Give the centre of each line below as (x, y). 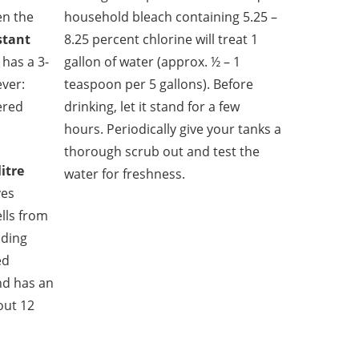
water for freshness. (125, 174)
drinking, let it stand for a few (152, 107)
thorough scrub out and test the (162, 152)
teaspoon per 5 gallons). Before (159, 85)
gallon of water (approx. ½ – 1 (153, 62)
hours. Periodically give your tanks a (173, 129)
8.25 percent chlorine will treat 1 (161, 40)
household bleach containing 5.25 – (171, 17)
